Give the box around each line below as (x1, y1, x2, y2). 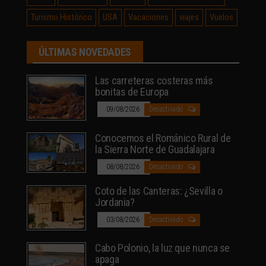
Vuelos (210, 12, 233, 23)
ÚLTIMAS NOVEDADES (39, 46, 131, 59)
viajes (179, 12, 199, 23)
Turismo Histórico (31, 12, 92, 23)
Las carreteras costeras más (95, 74, 213, 87)
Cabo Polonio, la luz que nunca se (95, 242, 230, 255)
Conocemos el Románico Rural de (95, 131, 231, 144)
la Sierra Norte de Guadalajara (95, 142, 215, 156)
